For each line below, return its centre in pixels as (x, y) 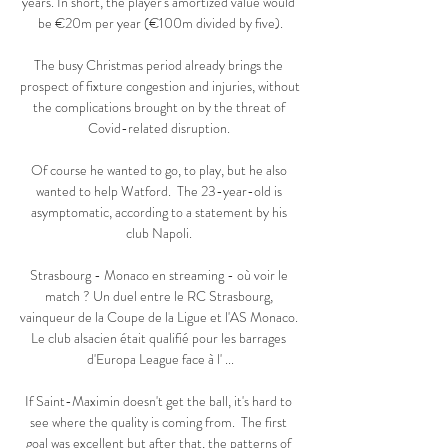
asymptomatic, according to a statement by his (158, 212)
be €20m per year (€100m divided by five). (160, 23)
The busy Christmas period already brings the (158, 65)
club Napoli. (160, 233)
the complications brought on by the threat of (158, 107)
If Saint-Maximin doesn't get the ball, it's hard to (158, 401)
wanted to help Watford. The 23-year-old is (158, 191)
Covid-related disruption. (160, 128)
